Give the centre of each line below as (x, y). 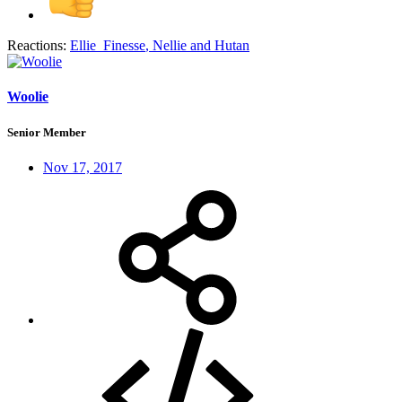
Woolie (28, 97)
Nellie (170, 46)
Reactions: (37, 46)
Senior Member (47, 132)
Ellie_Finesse (108, 46)
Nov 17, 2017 (83, 167)
